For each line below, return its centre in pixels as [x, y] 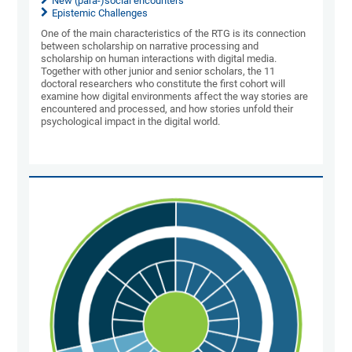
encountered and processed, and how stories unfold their [167, 109]
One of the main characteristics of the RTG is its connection [174, 34]
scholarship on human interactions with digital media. [159, 59]
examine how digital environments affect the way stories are [175, 97]
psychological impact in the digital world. [131, 122]
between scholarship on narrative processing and [150, 46]
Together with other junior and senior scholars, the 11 [158, 71]
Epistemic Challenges [100, 13]
